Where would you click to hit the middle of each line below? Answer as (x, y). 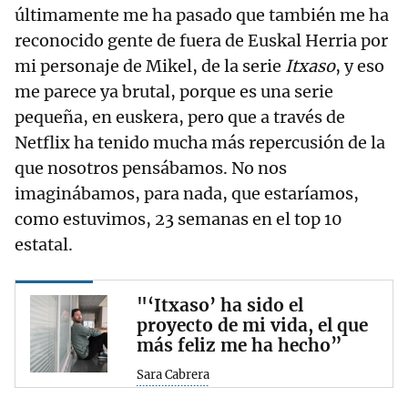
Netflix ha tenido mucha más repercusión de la (200, 143)
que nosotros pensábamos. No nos (151, 168)
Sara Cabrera (173, 375)
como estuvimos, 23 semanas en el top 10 (178, 219)
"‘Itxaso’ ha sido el (220, 306)
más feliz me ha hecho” (240, 346)
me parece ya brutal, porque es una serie (174, 92)
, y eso (360, 66)
